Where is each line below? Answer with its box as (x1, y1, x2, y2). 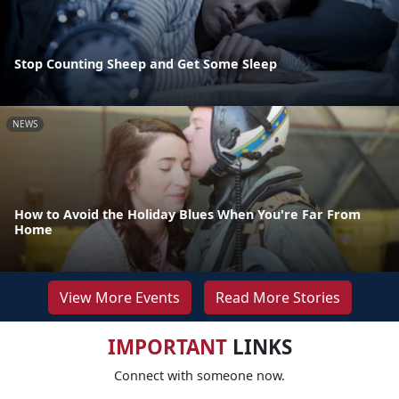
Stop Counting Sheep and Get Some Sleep (14, 54, 277, 72)
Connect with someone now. (114, 366, 285, 384)
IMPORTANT (107, 332, 227, 361)
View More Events (59, 287, 180, 307)
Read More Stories (215, 287, 340, 307)
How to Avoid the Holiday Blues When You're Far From (14, 205, 361, 223)
